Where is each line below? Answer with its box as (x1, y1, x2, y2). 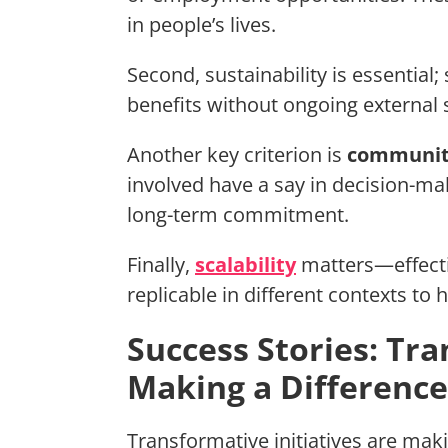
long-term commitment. (127, 201, 349, 229)
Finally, (127, 251, 195, 279)
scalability (195, 251, 296, 279)
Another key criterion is (127, 141, 347, 169)
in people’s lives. (127, 11, 276, 39)
